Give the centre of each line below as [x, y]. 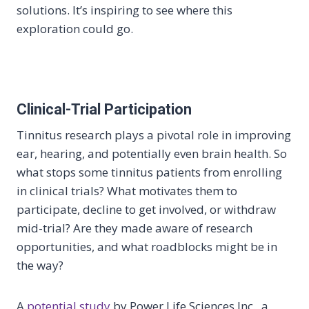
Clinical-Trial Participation [104, 109]
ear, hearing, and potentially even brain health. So [152, 153]
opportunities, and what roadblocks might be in [147, 247]
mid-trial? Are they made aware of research [134, 228]
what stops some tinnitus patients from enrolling [149, 172]
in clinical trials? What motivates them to [127, 191]
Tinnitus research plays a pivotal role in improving [154, 135]
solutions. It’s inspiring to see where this [124, 10]
